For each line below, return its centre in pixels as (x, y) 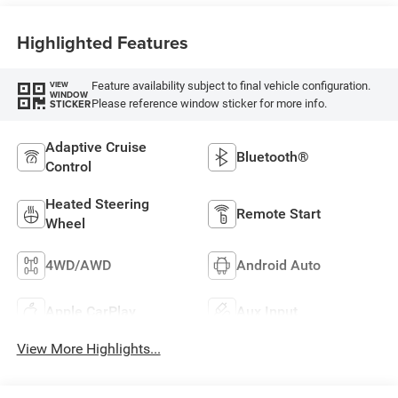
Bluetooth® (273, 156)
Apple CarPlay (90, 311)
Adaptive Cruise (96, 147)
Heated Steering (97, 203)
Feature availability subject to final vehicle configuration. (231, 85)
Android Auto (279, 265)
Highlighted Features (102, 42)
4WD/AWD (78, 265)
